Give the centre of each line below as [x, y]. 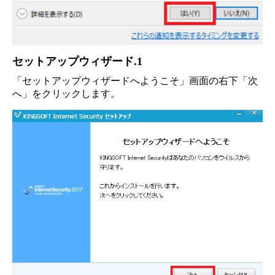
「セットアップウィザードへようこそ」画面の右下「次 [135, 80]
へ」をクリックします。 [66, 93]
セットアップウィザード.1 [77, 61]
